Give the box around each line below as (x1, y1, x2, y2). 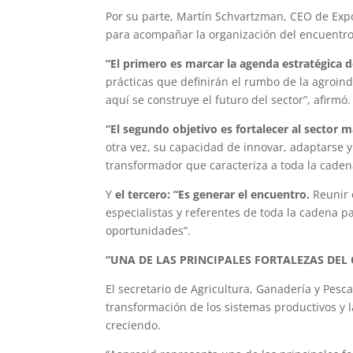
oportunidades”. (106, 222, 191, 238)
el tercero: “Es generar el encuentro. (115, 186, 314, 202)
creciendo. (106, 317, 162, 333)
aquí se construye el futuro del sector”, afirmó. (106, 91, 351, 107)
